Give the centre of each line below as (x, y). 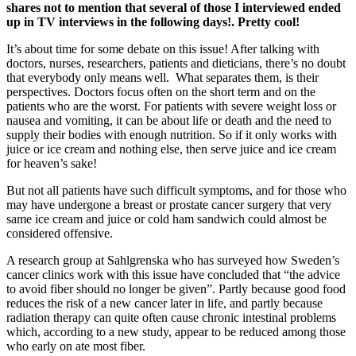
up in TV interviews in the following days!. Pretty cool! (153, 21)
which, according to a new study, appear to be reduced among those (176, 331)
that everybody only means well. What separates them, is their (163, 77)
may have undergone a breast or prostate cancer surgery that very (169, 204)
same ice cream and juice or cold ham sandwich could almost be (166, 219)
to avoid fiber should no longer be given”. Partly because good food (176, 288)
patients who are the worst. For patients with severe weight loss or (171, 106)
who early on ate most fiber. (76, 346)
